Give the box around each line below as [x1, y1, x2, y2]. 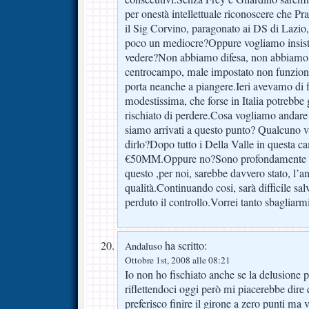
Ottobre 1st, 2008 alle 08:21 [125, 253, 230, 266]
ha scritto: [162, 237, 207, 253]
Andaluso [125, 239, 162, 252]
